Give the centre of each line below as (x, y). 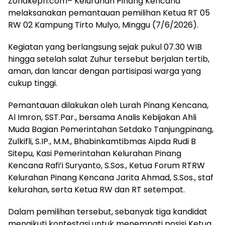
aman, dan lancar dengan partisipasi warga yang (104, 71)
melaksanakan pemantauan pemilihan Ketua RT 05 (109, 13)
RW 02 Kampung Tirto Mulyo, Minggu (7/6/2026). (103, 25)
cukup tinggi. (33, 83)
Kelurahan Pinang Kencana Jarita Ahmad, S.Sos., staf (111, 178)
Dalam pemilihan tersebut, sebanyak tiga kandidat (108, 212)
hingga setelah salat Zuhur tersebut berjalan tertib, (109, 59)
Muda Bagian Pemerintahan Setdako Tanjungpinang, (111, 129)
